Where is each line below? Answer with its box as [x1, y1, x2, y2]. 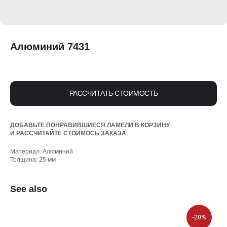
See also [10, 184, 47, 195]
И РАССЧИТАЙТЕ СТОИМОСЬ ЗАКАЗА [10, 130, 126, 137]
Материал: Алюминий [10, 148, 73, 156]
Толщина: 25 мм [10, 156, 56, 164]
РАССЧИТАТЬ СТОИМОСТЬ [69, 89, 158, 98]
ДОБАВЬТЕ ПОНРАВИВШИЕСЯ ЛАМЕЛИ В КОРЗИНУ [10, 122, 170, 129]
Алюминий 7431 [10, 41, 90, 52]
